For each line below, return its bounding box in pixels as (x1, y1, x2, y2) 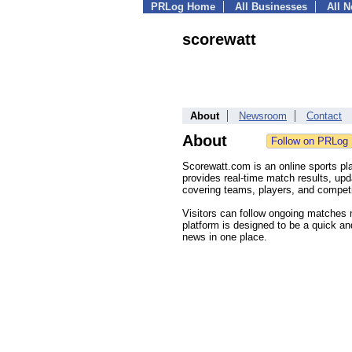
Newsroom (239, 110, 287, 122)
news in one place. (182, 231, 267, 243)
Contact (306, 110, 342, 122)
